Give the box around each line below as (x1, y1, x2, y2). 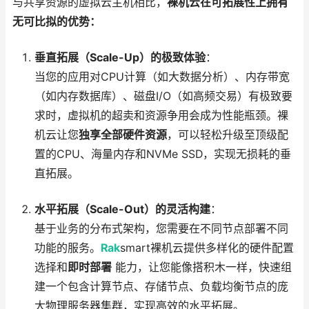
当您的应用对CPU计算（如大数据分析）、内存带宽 (34, 70, 290, 84)
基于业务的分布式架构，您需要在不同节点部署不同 (34, 222, 288, 236)
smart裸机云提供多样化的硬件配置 (119, 241, 294, 255)
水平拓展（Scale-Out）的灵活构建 (34, 203, 210, 217)
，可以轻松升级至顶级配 (166, 128, 288, 142)
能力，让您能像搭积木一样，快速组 (111, 261, 292, 275)
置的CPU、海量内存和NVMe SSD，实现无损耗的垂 (34, 148, 291, 161)
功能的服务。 (34, 241, 101, 255)
